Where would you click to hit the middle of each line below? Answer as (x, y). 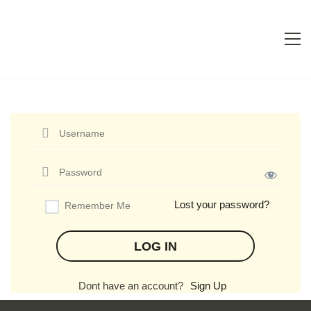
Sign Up (208, 286)
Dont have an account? (131, 286)
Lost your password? (222, 204)
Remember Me (98, 205)
